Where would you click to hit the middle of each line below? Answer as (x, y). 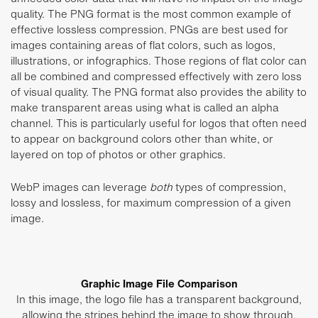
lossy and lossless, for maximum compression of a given (151, 202)
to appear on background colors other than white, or (142, 138)
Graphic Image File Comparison (159, 283)
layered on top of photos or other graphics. (118, 154)
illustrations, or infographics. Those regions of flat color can (159, 60)
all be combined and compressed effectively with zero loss (156, 76)
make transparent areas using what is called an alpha (145, 107)
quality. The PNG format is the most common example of (151, 13)
